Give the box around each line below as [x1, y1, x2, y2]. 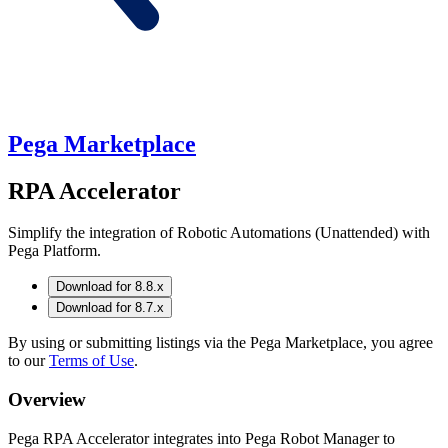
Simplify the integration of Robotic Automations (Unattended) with [8, 224, 430, 242]
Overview [8, 389, 86, 411]
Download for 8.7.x [56, 300, 164, 316]
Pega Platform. [8, 242, 101, 260]
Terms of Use [49, 352, 134, 370]
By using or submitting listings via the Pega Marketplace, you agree [8, 334, 433, 352]
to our [8, 352, 49, 370]
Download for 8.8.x [56, 279, 164, 295]
